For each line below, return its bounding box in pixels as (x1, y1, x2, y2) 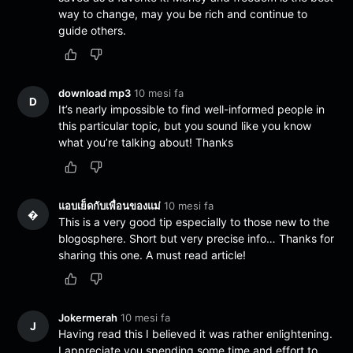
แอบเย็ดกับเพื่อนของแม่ (58, 199, 162, 212)
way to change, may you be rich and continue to (58, 7, 308, 21)
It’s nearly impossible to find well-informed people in (58, 102, 325, 117)
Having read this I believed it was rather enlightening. (58, 326, 333, 340)
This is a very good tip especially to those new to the (58, 214, 330, 229)
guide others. (58, 24, 127, 38)
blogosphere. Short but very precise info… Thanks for (58, 231, 335, 245)
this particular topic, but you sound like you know (58, 119, 312, 133)
